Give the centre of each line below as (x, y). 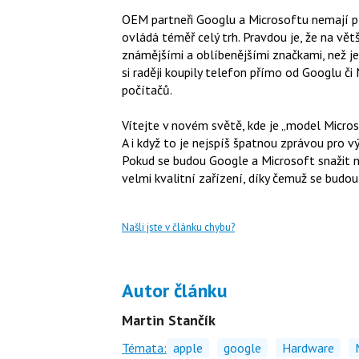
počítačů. (147, 89)
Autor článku (175, 290)
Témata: (144, 347)
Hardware (308, 347)
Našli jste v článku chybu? (178, 227)
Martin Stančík (169, 320)
